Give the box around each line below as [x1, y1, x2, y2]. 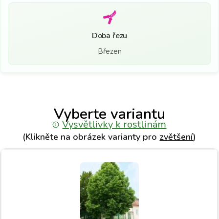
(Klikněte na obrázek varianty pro [22, 131, 160, 143]
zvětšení [159, 131, 194, 143]
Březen [97, 46, 122, 56]
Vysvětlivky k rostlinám [62, 118, 167, 131]
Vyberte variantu [53, 104, 165, 124]
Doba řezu [91, 30, 128, 41]
